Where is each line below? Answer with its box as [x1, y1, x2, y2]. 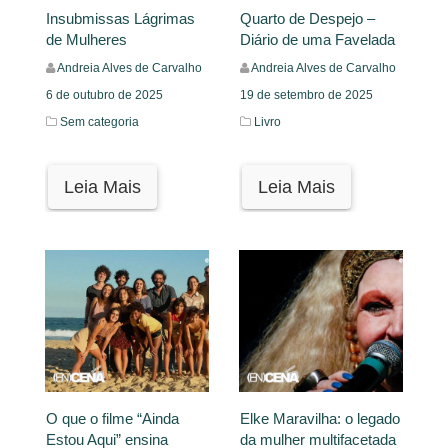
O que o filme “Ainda [46, 410, 179, 428]
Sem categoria [60, 115, 139, 130]
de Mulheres [46, 31, 127, 49]
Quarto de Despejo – [240, 10, 375, 28]
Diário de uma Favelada [240, 31, 395, 49]
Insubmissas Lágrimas [46, 10, 195, 28]
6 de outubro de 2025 [46, 88, 163, 103]
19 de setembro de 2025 [240, 88, 373, 103]
